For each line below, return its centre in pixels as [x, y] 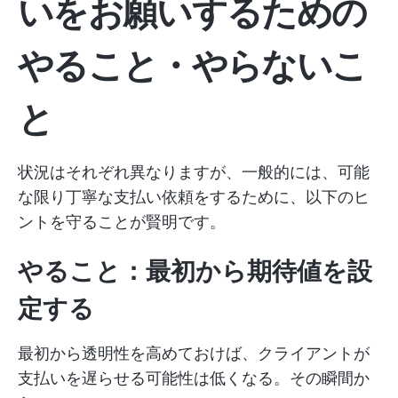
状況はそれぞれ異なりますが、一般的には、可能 [194, 172]
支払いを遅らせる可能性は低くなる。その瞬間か [194, 378]
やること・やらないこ [192, 65]
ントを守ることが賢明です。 [122, 222]
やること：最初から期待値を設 [195, 271]
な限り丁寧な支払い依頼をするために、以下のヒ [194, 197]
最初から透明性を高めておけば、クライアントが [194, 353]
